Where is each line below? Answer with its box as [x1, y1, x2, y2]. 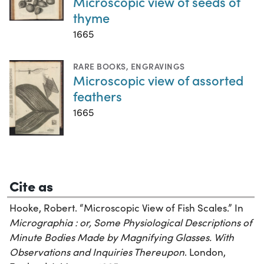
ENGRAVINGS [130, 60, 185, 72]
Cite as [9, 175, 53, 195]
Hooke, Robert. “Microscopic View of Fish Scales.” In [9, 200, 243, 214]
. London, [184, 245, 226, 259]
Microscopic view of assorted [73, 71, 243, 90]
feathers [73, 87, 122, 105]
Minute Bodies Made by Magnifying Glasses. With [9, 230, 234, 244]
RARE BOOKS [73, 60, 126, 72]
